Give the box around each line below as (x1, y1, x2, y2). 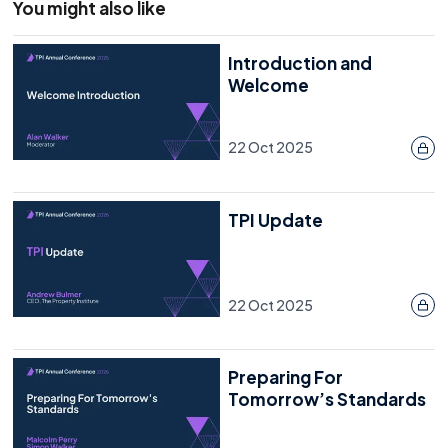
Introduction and (228, 51, 372, 74)
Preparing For (228, 366, 343, 389)
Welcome (228, 73, 309, 96)
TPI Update (228, 208, 323, 231)
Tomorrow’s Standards (228, 388, 426, 411)
